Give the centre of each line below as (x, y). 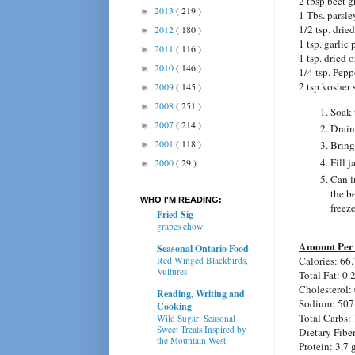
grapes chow (180, 226)
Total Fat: (321, 275)
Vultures (172, 271)
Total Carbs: (326, 318)
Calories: (319, 261)
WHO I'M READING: (181, 199)
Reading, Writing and (201, 293)
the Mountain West (191, 340)
